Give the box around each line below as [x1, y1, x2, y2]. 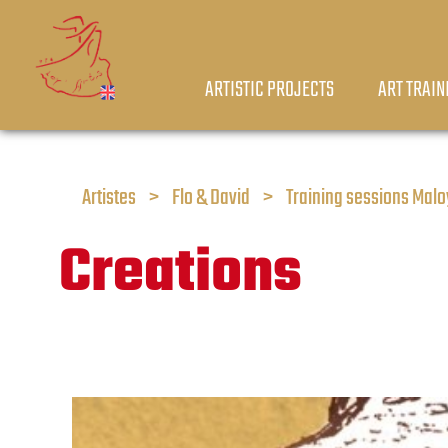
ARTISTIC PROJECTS [205, 72, 334, 108]
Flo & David [172, 181, 250, 215]
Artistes [82, 181, 136, 215]
